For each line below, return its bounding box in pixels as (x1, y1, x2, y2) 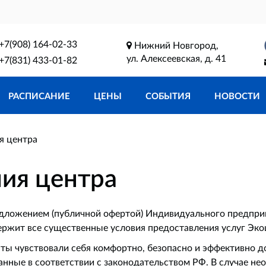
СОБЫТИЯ (145, 90, 191, 102)
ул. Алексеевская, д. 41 (126, 52, 226, 64)
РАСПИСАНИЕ (8, 90, 70, 102)
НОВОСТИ (214, 90, 260, 102)
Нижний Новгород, (131, 39, 218, 50)
